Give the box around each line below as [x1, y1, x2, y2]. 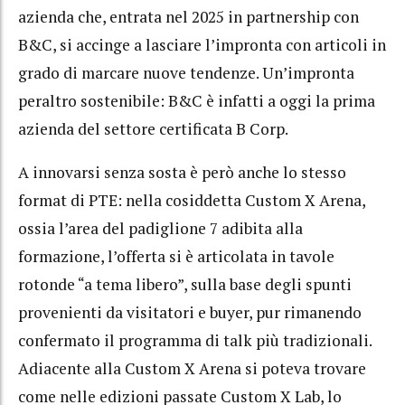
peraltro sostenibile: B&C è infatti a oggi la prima [18, 89, 375, 111]
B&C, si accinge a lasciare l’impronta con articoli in [18, 33, 386, 55]
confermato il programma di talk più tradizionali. [18, 330, 372, 352]
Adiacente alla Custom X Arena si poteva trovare [18, 358, 366, 380]
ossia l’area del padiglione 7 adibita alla [18, 218, 303, 240]
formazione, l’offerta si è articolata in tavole [18, 246, 334, 268]
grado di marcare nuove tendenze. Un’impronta [18, 61, 354, 83]
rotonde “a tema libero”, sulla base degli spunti [18, 274, 352, 296]
